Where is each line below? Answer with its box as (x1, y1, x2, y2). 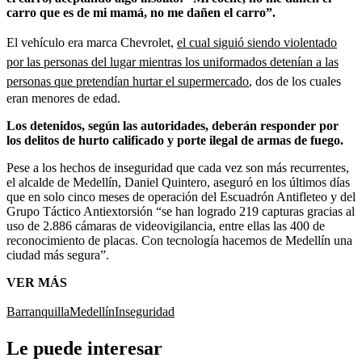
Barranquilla (6, 304, 69, 318)
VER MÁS (6, 275, 67, 289)
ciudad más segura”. (6, 247, 109, 262)
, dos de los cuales (249, 74, 341, 88)
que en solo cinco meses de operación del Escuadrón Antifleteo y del (6, 189, 356, 204)
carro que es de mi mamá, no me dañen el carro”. (6, 5, 276, 19)
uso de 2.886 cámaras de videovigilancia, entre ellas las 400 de (6, 218, 325, 233)
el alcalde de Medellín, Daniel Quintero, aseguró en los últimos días (6, 175, 350, 189)
